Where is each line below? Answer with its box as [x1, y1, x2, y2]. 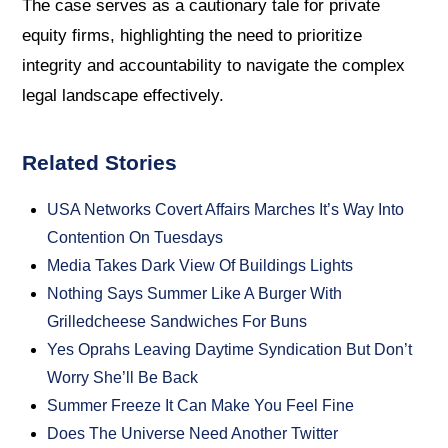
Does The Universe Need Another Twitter [47, 425, 339, 443]
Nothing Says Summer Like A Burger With [47, 285, 343, 303]
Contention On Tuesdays [47, 229, 224, 247]
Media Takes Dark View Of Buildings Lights [47, 257, 354, 275]
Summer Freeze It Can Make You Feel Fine [47, 397, 355, 415]
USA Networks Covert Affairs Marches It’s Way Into [47, 201, 405, 219]
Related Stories [22, 151, 178, 175]
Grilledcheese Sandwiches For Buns [47, 313, 308, 331]
